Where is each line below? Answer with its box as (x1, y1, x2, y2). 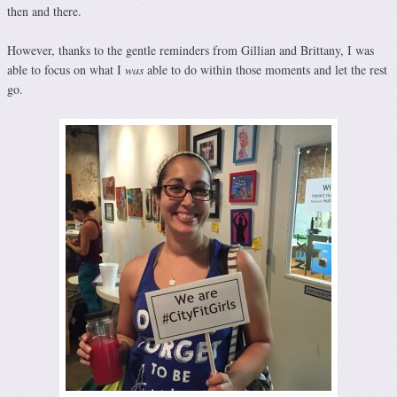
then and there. (7, 3, 82, 20)
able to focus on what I (7, 61, 125, 79)
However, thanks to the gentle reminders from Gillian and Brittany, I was (7, 42, 374, 59)
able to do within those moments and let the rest (144, 61, 387, 79)
